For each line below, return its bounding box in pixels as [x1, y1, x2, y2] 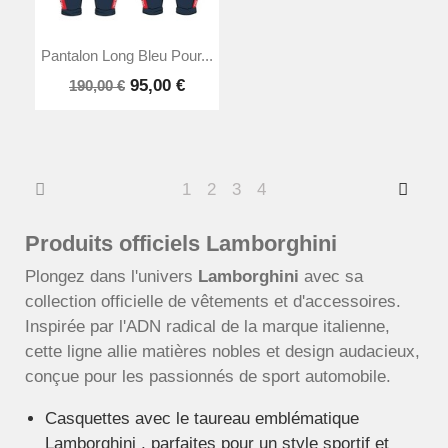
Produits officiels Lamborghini [25, 230, 337, 256]
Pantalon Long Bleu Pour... [41, 47, 213, 64]
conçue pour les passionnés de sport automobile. [25, 367, 391, 387]
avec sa [299, 267, 363, 287]
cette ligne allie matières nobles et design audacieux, [25, 342, 420, 362]
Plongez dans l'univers [25, 267, 198, 287]
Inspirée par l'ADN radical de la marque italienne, [25, 317, 390, 337]
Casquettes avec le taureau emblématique [45, 409, 359, 429]
